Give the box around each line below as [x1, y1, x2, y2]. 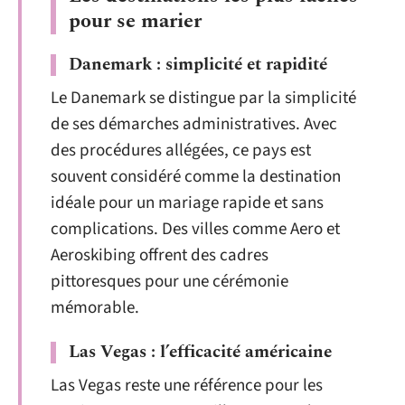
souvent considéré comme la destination [51, 165, 341, 189]
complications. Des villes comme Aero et [51, 217, 340, 241]
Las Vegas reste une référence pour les [51, 372, 323, 398]
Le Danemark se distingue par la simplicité [51, 86, 356, 110]
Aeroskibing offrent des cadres [51, 243, 268, 268]
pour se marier [69, 6, 202, 36]
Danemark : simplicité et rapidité [69, 52, 327, 78]
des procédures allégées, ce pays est [51, 138, 311, 163]
